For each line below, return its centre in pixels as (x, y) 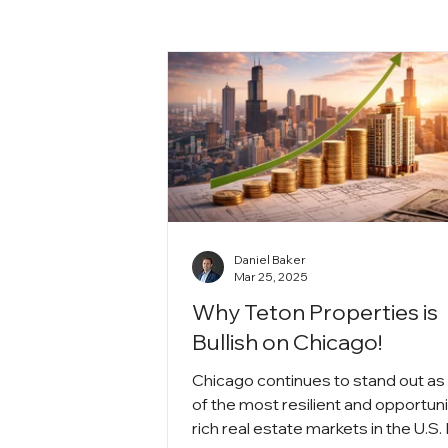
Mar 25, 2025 (271, 276)
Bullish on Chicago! (287, 341)
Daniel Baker (270, 259)
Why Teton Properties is (315, 311)
